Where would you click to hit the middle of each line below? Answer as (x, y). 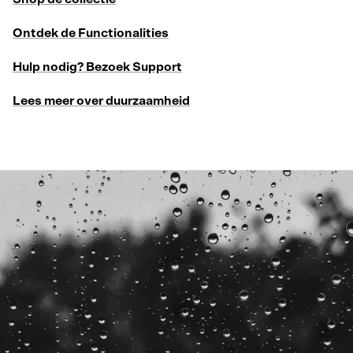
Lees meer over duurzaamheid (101, 100)
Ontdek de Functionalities (91, 33)
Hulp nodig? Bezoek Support (97, 67)
